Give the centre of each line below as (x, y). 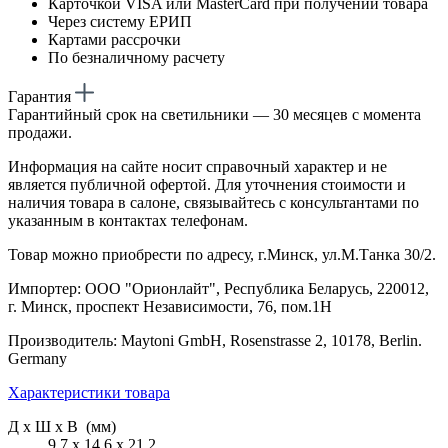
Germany (37, 358)
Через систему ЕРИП (120, 21)
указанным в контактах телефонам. (128, 220)
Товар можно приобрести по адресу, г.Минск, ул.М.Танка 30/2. (222, 254)
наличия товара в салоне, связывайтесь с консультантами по (213, 202)
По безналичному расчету (136, 57)
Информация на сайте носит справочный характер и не (197, 166)
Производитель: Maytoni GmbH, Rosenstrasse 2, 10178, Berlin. (215, 340)
